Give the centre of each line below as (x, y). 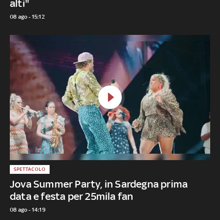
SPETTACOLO (29, 169)
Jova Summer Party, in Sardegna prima (99, 184)
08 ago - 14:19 (28, 209)
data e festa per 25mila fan (72, 196)
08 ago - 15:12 (27, 16)
